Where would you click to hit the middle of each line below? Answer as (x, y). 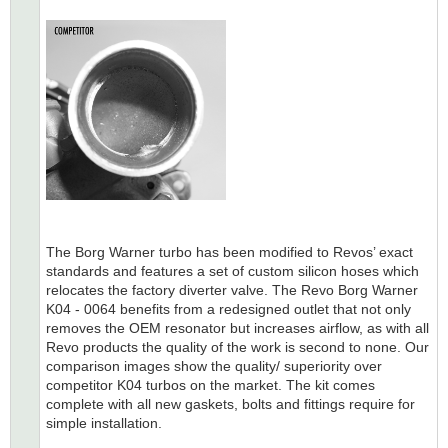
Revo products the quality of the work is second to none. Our (237, 346)
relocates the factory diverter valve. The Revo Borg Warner (232, 289)
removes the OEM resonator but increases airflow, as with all (237, 327)
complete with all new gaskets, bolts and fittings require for (230, 403)
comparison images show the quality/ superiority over (214, 365)
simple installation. (104, 422)
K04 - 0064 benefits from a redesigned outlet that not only (228, 308)
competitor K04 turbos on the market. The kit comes (210, 384)
